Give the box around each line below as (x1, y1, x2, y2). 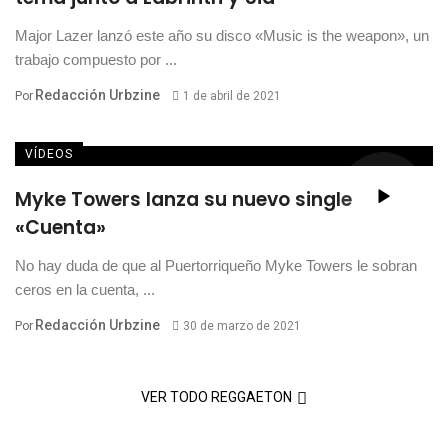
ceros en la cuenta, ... (15, 281, 155, 299)
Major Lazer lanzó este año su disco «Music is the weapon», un (15, 27, 429, 45)
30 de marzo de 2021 (182, 319, 301, 334)
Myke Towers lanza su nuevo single (15, 186, 352, 214)
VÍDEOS (25, 147, 73, 162)
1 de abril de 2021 (182, 89, 281, 104)
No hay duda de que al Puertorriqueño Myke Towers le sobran (15, 257, 417, 275)
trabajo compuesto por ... (15, 51, 177, 69)
